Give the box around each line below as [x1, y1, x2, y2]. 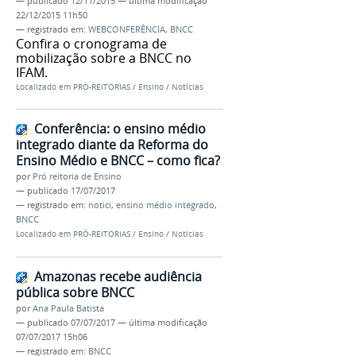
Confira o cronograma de [16, 34, 167, 52]
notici [88, 199, 111, 211]
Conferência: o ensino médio [34, 120, 206, 138]
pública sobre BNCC [16, 283, 134, 301]
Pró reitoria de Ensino [33, 171, 122, 183]
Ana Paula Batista [33, 302, 104, 314]
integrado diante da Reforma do [16, 136, 208, 154]
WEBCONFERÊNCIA [88, 23, 165, 35]
